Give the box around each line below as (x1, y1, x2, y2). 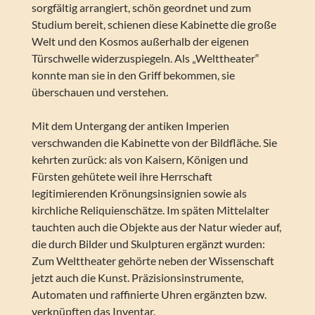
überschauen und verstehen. (31, 85, 168, 99)
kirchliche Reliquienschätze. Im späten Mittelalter (31, 203, 269, 217)
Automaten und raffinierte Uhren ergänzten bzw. (31, 288, 266, 302)
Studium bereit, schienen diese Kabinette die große (31, 18, 276, 32)
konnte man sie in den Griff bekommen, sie (31, 68, 235, 82)
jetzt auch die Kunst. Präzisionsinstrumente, (31, 271, 243, 285)
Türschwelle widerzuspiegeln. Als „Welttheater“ (31, 51, 259, 65)
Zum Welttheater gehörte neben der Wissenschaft (31, 254, 274, 268)
